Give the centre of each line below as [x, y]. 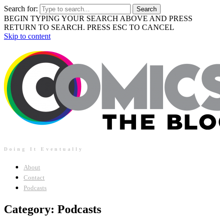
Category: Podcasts [53, 209]
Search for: [21, 9]
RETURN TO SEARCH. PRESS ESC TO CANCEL [89, 27]
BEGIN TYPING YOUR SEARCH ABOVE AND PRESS [98, 18]
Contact [34, 177]
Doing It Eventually [44, 149]
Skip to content [27, 36]
